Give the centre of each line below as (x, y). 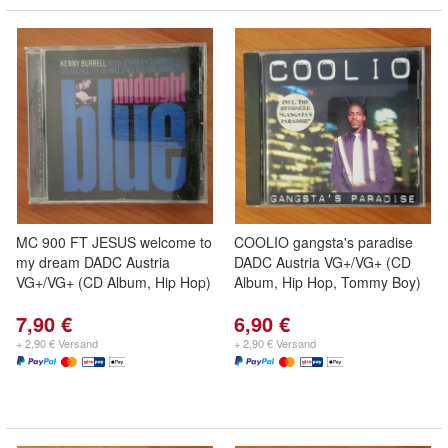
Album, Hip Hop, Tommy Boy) (327, 282)
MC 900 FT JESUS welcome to (114, 242)
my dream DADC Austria (93, 262)
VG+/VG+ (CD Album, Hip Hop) (113, 282)
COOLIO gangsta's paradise (323, 242)
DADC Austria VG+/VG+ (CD (322, 262)
